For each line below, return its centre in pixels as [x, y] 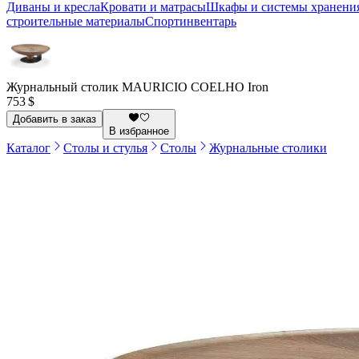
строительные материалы [76, 22]
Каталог [28, 147]
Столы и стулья [105, 147]
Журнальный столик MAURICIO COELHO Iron [137, 87]
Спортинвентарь [191, 22]
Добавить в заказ [54, 119]
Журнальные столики [268, 147]
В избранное [139, 131]
